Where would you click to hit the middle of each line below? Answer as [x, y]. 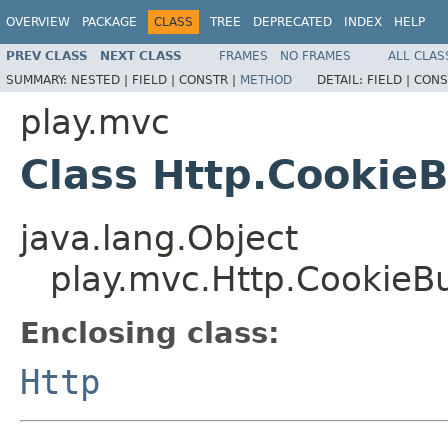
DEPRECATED [292, 22]
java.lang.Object [159, 237]
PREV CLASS [47, 55]
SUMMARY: [38, 79]
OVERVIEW [38, 22]
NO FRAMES [315, 55]
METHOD [266, 79]
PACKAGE [109, 22]
